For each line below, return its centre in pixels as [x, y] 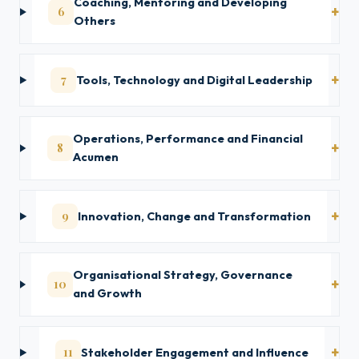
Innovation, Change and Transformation [195, 216]
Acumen [96, 157]
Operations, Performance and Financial [188, 139]
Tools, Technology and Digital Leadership [195, 80]
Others [95, 21]
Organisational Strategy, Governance [183, 275]
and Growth [108, 293]
